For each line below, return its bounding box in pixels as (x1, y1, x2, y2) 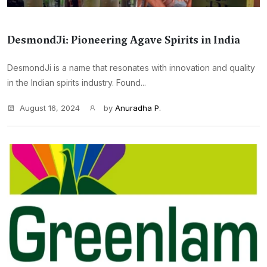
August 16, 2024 (20, 103, 80, 113)
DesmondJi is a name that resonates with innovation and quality (7, 63, 255, 73)
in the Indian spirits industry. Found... (7, 77, 146, 88)
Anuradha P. (115, 103, 161, 113)
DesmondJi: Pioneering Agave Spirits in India (7, 33, 240, 47)
